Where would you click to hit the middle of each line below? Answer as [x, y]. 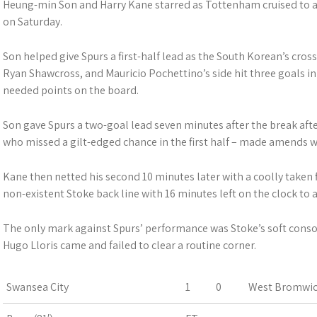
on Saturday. [33, 22]
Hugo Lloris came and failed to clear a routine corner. [129, 245]
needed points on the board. [71, 90]
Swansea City [38, 287]
